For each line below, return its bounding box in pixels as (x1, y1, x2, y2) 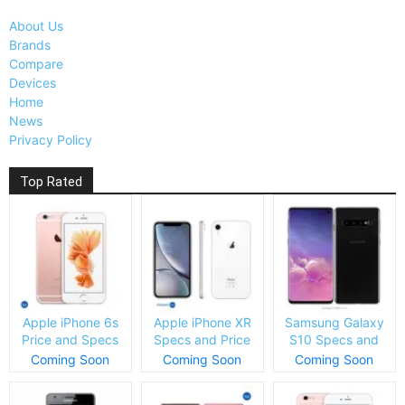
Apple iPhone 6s (22, 314, 118, 330)
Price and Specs (22, 331, 119, 347)
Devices (9, 74, 56, 90)
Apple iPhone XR (153, 314, 251, 330)
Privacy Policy (9, 131, 92, 147)
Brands (9, 36, 51, 52)
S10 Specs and (289, 331, 380, 347)
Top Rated (20, 173, 82, 190)
